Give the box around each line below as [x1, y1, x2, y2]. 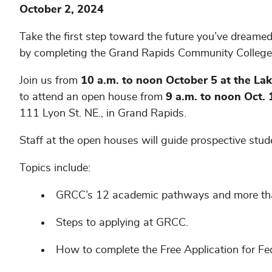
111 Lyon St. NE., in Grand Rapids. [19, 107, 189, 119]
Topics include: [19, 162, 90, 174]
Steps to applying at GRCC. [56, 217, 188, 228]
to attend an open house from [19, 91, 166, 103]
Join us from [19, 75, 81, 86]
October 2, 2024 [19, 4, 104, 15]
